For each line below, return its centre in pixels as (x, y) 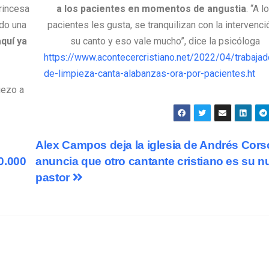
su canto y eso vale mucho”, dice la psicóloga (165, 41)
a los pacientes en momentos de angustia (151, 9)
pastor (54, 178)
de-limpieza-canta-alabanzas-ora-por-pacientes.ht (149, 74)
